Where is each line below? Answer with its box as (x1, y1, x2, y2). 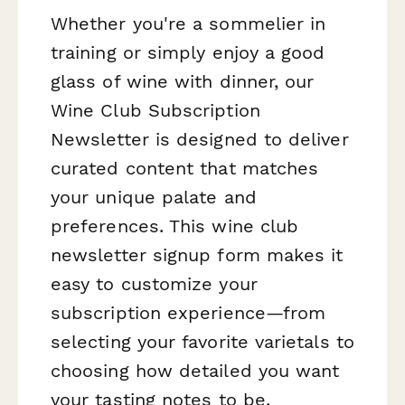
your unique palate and (51, 186, 257, 209)
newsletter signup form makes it (51, 244, 344, 267)
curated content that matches (51, 157, 319, 180)
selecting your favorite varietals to (51, 331, 354, 353)
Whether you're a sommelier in (51, 13, 326, 35)
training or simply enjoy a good (51, 42, 325, 64)
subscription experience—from (51, 302, 326, 325)
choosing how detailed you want (51, 360, 340, 382)
